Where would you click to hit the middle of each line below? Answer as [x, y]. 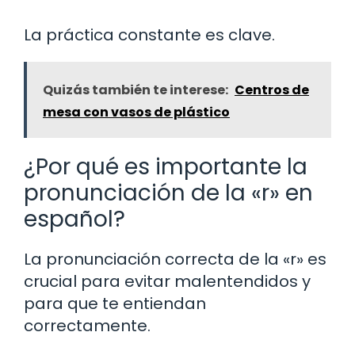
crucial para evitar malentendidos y [167, 281]
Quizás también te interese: [136, 90]
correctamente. [87, 325]
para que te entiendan [115, 303]
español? [74, 219]
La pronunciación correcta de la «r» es [175, 259]
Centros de [272, 90]
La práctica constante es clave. [149, 34]
